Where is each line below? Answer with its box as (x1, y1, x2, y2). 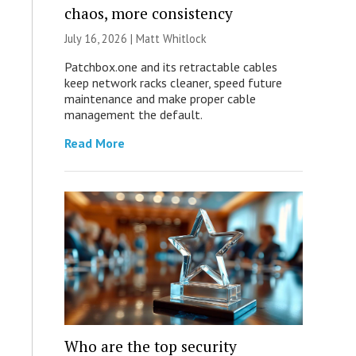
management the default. (64, 106, 203, 122)
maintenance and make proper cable (64, 91, 256, 106)
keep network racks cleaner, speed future (64, 75, 282, 91)
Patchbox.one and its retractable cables (64, 59, 277, 75)
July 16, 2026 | (64, 31, 136, 46)
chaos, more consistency (64, 3, 233, 23)
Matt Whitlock (135, 31, 207, 46)
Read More (64, 135, 125, 151)
